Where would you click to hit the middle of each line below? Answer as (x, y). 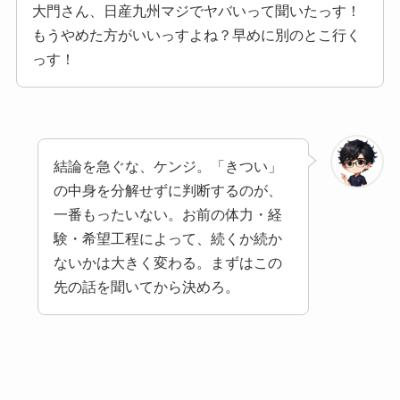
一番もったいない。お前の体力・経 (167, 215)
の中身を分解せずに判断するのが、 (167, 191)
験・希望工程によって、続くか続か (167, 239)
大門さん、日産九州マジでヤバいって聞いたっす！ (196, 11)
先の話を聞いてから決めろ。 (146, 287)
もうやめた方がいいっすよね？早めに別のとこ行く (196, 35)
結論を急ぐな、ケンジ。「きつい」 (167, 167)
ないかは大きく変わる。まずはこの (167, 263)
